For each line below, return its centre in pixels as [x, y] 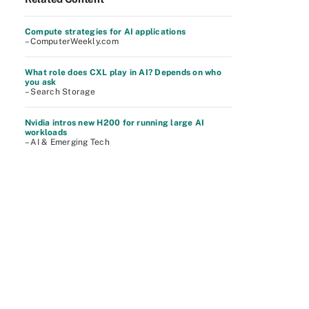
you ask [41, 82]
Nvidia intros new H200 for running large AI [115, 123]
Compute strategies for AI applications [106, 32]
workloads [46, 132]
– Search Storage [60, 92]
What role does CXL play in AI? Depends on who [123, 72]
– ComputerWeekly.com [72, 41]
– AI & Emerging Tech [67, 142]
